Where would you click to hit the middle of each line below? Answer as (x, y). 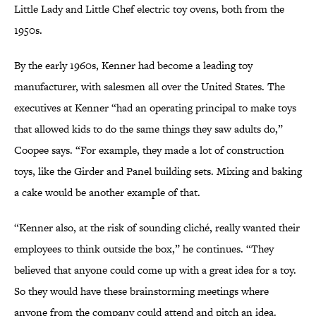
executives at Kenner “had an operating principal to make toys (155, 108)
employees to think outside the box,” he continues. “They (144, 249)
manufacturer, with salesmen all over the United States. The (150, 87)
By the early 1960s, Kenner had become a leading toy (133, 66)
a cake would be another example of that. (107, 193)
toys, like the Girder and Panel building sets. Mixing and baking (158, 171)
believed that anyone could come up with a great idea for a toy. (155, 270)
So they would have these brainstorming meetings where (141, 291)
